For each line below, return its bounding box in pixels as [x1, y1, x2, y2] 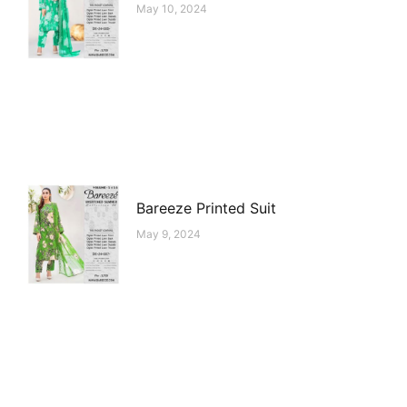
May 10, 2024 [136, 2, 207, 16]
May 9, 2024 [136, 226, 201, 241]
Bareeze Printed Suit [136, 198, 276, 217]
